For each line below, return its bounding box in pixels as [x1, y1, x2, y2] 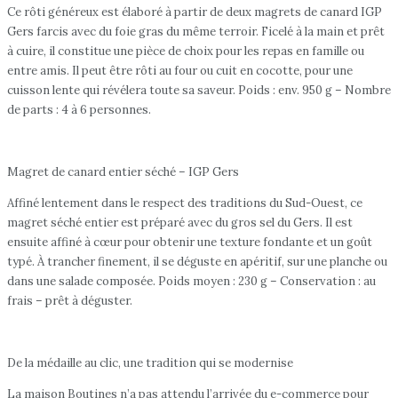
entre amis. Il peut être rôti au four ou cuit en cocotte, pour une [7, 62, 353, 78]
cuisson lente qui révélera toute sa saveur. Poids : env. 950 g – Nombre [7, 82, 391, 98]
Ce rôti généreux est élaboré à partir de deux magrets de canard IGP [7, 4, 382, 20]
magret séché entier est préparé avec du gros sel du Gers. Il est [7, 214, 353, 230]
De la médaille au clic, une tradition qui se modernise [7, 354, 293, 370]
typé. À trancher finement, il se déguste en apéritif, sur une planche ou [7, 253, 387, 269]
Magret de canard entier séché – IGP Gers [7, 163, 239, 179]
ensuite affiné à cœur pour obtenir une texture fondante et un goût [7, 234, 372, 250]
